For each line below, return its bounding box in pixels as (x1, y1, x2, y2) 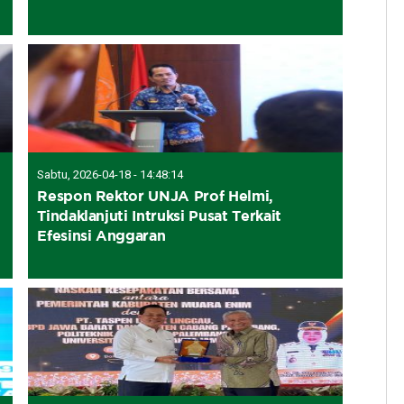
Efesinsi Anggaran (37, 226, 166, 243)
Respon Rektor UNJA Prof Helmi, (37, 187, 274, 204)
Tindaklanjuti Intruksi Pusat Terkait (37, 207, 281, 224)
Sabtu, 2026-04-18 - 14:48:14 (37, 167, 184, 181)
